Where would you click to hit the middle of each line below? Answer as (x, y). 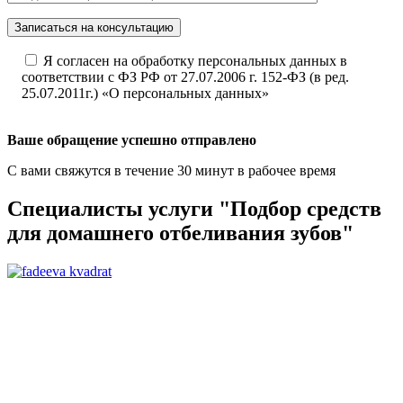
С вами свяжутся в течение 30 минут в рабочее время (171, 171)
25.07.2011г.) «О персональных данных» (145, 94)
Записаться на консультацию (94, 28)
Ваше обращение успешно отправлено (132, 140)
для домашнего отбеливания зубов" (180, 233)
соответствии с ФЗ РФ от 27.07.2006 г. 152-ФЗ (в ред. (185, 77)
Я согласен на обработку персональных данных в (195, 61)
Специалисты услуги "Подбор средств (194, 209)
